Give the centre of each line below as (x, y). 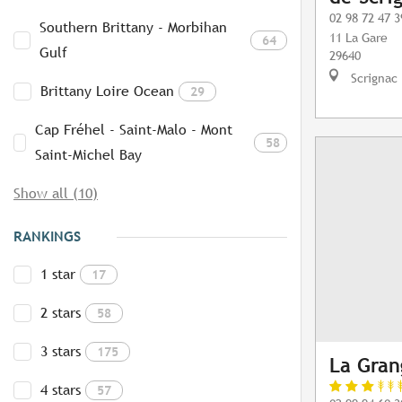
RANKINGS (47, 237)
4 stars (61, 390)
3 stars (61, 352)
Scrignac (372, 78)
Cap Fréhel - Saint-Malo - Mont (134, 130)
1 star (58, 275)
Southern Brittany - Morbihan (133, 28)
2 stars (61, 313)
